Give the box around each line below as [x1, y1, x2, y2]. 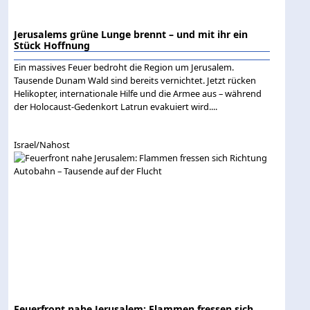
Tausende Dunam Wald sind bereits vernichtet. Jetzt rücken [14, 74, 257, 87]
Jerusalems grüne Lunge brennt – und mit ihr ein [14, 28, 248, 42]
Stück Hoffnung [14, 39, 91, 53]
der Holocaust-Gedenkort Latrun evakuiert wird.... [14, 100, 218, 113]
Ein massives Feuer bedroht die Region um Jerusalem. [14, 61, 235, 74]
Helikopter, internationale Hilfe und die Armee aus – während [14, 87, 262, 100]
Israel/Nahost [14, 138, 71, 152]
